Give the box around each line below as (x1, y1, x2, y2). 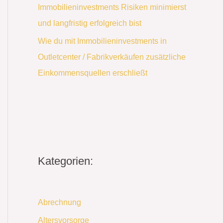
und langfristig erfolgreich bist (38, 18, 141, 27)
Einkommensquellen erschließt (38, 68, 147, 77)
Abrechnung (38, 198, 81, 207)
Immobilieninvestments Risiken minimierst (38, 2, 186, 11)
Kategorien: (38, 155, 93, 168)
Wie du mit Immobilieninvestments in (38, 36, 167, 45)
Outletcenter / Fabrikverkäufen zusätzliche (38, 52, 186, 61)
